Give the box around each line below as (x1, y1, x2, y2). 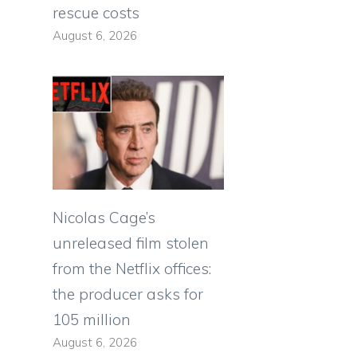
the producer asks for (53, 284, 203, 304)
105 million (53, 310, 131, 330)
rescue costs (53, 2, 139, 22)
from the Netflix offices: (53, 259, 211, 279)
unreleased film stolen (53, 233, 209, 253)
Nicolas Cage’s (53, 208, 155, 228)
